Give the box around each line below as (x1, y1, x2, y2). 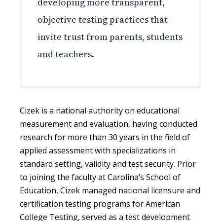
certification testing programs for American (20, 198, 180, 209)
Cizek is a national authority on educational (20, 105, 180, 116)
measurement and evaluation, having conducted (20, 118, 197, 129)
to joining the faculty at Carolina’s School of (20, 171, 181, 183)
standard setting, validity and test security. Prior (20, 158, 196, 169)
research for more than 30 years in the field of (20, 131, 190, 143)
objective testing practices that (37, 13, 168, 26)
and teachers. (37, 47, 94, 60)
